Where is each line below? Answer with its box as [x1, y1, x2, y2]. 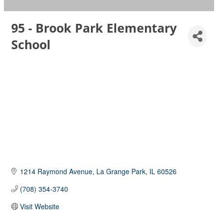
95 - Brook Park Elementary [11, 19, 177, 36]
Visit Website [19, 201, 59, 212]
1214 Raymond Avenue [19, 166, 92, 177]
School [11, 36, 51, 53]
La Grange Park [96, 166, 145, 177]
